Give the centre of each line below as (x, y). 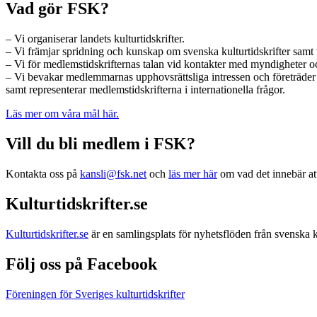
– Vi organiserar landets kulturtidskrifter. (95, 39)
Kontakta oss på (43, 174)
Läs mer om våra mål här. (62, 114)
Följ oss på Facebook (81, 264)
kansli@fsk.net (113, 174)
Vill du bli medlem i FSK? (100, 144)
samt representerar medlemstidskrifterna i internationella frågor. (145, 90)
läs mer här (193, 174)
